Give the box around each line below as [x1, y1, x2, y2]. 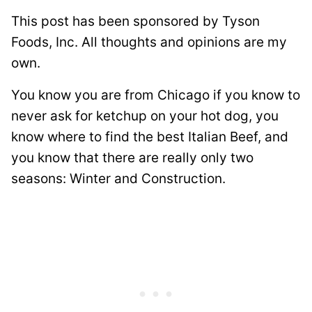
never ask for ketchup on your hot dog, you [11, 107, 279, 124]
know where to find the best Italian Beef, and [11, 128, 288, 145]
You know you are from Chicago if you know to [11, 86, 300, 103]
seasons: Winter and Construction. [11, 170, 226, 187]
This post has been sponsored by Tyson [11, 13, 260, 29]
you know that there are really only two [11, 149, 253, 166]
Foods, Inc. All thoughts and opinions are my [11, 33, 287, 50]
